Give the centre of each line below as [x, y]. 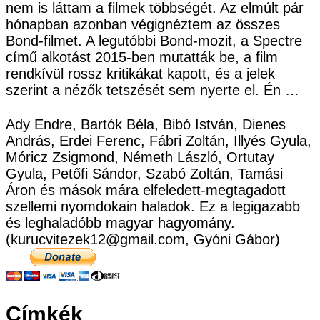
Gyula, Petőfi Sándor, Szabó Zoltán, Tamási [144, 173]
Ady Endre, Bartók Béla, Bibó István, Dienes [146, 124]
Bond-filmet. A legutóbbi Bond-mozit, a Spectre [154, 40]
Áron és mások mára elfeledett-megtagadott [146, 190]
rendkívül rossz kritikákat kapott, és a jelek [140, 73]
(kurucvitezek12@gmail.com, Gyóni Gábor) [143, 239]
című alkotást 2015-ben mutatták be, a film [142, 57]
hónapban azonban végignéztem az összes [143, 24]
